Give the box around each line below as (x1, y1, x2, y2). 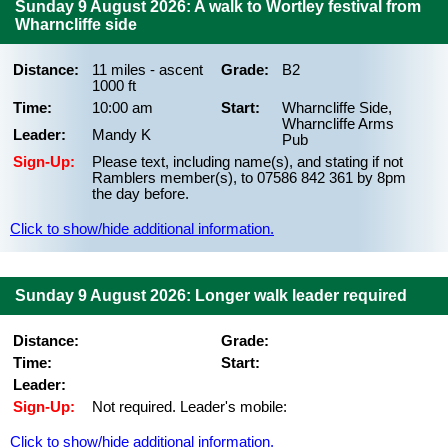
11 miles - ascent (92, 62, 203, 78)
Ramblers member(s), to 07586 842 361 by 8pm (92, 170, 406, 186)
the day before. (92, 186, 189, 202)
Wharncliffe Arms (282, 116, 394, 132)
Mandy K (92, 127, 151, 143)
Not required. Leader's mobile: (92, 399, 287, 415)
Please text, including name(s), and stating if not (92, 154, 403, 170)
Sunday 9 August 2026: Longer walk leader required (15, 287, 407, 304)
